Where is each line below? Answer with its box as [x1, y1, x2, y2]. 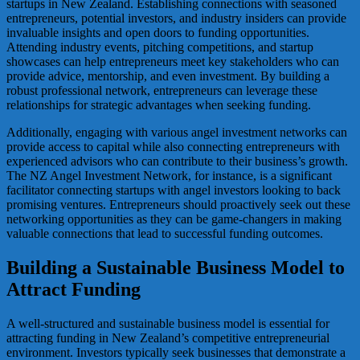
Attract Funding [6, 279, 141, 301]
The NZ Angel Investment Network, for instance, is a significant [6, 169, 332, 183]
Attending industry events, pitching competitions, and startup [6, 40, 313, 55]
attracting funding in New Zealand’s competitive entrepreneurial [6, 331, 329, 346]
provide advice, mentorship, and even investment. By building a [6, 69, 329, 84]
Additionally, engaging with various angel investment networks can [6, 125, 347, 140]
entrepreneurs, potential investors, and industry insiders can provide [6, 11, 346, 26]
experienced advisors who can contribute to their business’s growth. [6, 154, 348, 169]
